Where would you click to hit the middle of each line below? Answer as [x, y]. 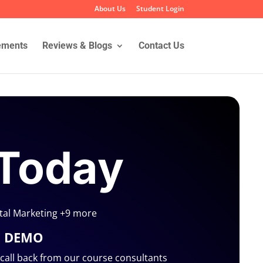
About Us [110, 9]
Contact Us [161, 45]
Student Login [160, 9]
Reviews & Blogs [77, 45]
